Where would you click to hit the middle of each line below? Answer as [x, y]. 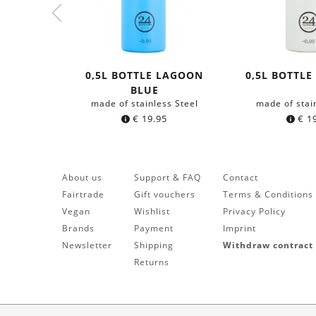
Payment [153, 228]
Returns [151, 262]
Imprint [239, 228]
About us [82, 177]
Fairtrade [83, 194]
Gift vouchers [164, 194]
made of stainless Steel [144, 103]
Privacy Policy [254, 211]
